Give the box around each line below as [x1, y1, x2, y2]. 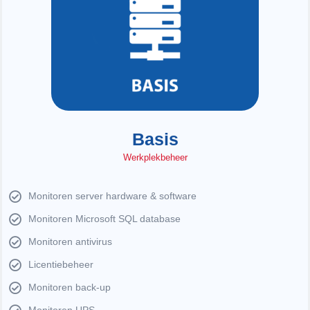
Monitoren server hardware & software [28, 190, 197, 202]
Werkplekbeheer [122, 152, 188, 163]
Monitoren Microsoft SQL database [28, 213, 181, 225]
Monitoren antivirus [28, 236, 112, 248]
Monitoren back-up [28, 282, 111, 293]
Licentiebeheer [28, 259, 93, 271]
